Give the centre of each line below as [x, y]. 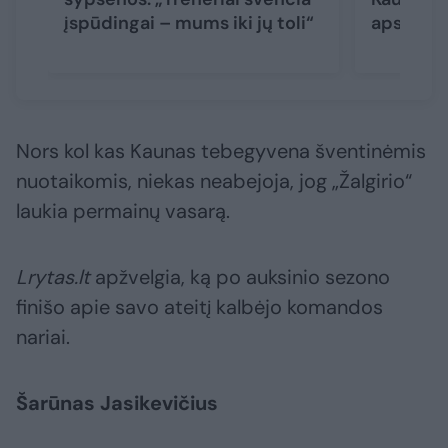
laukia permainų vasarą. [123, 211]
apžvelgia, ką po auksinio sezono [240, 277]
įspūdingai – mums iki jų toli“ [189, 23]
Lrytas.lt [53, 277]
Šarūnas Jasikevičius [117, 403]
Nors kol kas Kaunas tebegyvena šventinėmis [221, 151]
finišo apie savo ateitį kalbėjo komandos [199, 307]
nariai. [43, 337]
